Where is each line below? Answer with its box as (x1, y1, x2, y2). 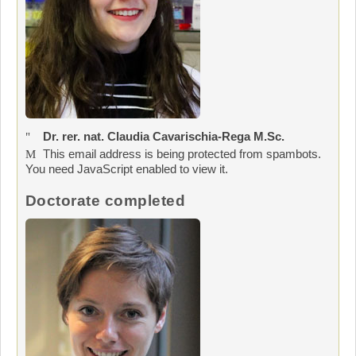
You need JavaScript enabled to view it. (25, 161, 228, 176)
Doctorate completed (25, 192, 186, 209)
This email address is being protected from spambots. (42, 146, 321, 161)
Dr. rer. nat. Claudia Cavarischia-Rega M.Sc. (42, 129, 284, 143)
